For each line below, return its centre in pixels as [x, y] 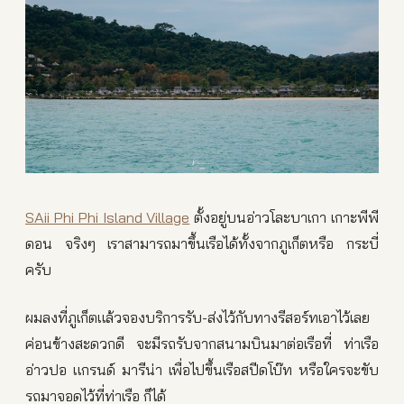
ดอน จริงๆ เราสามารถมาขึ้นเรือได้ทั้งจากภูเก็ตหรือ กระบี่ [202, 243]
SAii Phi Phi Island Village [108, 217]
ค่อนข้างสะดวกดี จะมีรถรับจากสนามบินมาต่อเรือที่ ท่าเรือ [202, 344]
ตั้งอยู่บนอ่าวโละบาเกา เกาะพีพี [285, 217]
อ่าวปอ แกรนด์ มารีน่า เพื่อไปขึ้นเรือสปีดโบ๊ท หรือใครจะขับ [202, 370]
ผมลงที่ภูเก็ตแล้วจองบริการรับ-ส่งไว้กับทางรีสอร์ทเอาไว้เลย [197, 317]
